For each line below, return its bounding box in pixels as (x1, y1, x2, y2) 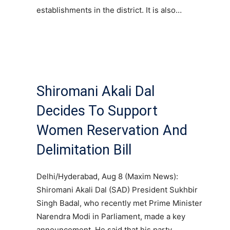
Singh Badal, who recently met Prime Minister (36, 198, 202, 208)
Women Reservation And (36, 122, 187, 139)
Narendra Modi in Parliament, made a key (36, 211, 185, 221)
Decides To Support (36, 102, 158, 119)
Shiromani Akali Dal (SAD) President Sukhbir (36, 184, 198, 195)
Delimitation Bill (36, 141, 131, 158)
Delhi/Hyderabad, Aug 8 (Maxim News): (36, 171, 178, 181)
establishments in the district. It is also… (36, 5, 182, 15)
